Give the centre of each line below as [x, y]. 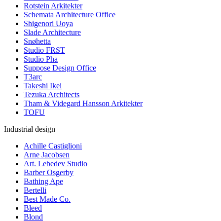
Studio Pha [41, 59]
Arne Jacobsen [47, 155]
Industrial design [30, 129]
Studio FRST [44, 50]
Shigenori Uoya [48, 24]
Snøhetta [37, 41]
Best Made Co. [47, 199]
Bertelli [35, 190]
